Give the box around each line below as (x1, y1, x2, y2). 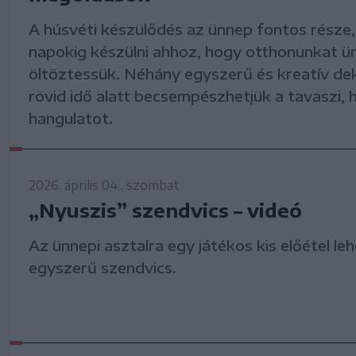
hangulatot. (29, 109, 113, 128)
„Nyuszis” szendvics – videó (29, 198, 302, 222)
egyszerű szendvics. (29, 258, 176, 277)
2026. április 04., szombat (29, 177, 180, 194)
